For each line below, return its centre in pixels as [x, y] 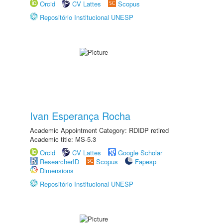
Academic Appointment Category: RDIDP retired [99, 130]
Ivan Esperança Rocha [80, 116]
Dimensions [57, 170]
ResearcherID [60, 162]
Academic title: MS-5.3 [63, 139]
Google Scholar [140, 153]
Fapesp [146, 162]
